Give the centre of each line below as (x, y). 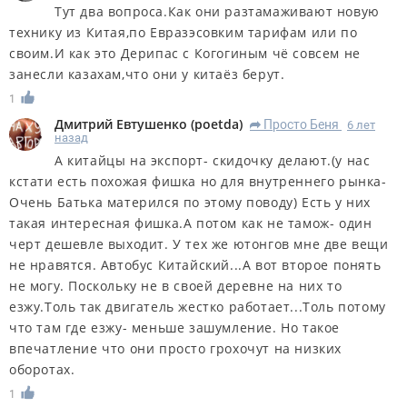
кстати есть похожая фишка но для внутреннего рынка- (198, 181)
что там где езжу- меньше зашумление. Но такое (175, 327)
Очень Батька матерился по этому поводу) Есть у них (190, 202)
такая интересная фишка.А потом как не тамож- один (191, 223)
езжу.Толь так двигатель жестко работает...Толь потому (198, 306)
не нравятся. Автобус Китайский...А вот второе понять (195, 264)
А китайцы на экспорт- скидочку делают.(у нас (213, 160)
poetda (217, 124)
